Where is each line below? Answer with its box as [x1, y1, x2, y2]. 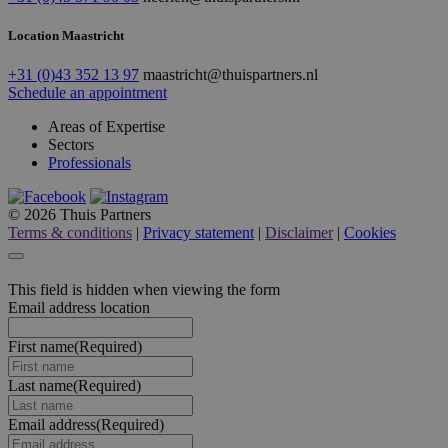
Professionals [48, 154, 131, 171]
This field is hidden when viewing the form [8, 281, 280, 299]
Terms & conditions [8, 224, 132, 241]
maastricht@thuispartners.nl [143, 66, 318, 83]
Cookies [344, 224, 396, 241]
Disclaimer [265, 224, 333, 241]
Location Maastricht [8, 27, 124, 43]
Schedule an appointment [8, 84, 167, 101]
